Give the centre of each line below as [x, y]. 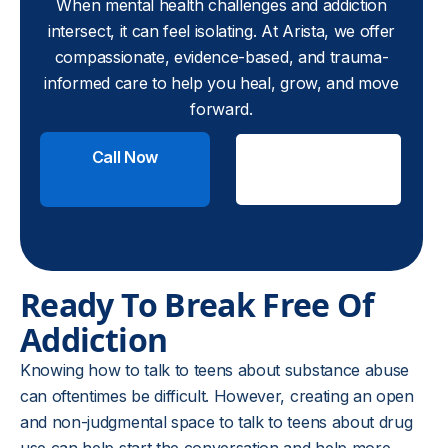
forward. [221, 109]
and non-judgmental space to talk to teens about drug [216, 422]
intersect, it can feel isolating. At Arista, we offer [222, 31]
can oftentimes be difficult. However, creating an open [217, 396]
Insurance [318, 180]
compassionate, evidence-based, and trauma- [221, 57]
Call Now [125, 157]
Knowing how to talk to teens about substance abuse [214, 370]
